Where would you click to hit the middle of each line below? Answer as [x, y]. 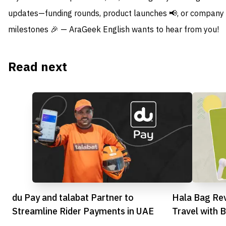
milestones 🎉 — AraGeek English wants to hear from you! [114, 30]
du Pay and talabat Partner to [73, 197]
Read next [38, 67]
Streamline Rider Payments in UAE [83, 211]
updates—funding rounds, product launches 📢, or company [116, 14]
